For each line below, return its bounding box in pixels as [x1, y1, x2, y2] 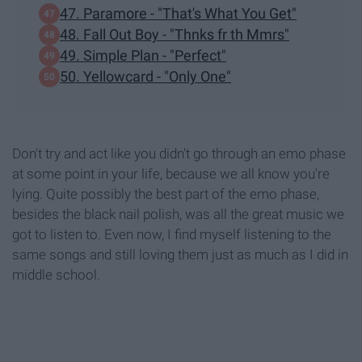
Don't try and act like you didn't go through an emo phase [12, 145, 346, 162]
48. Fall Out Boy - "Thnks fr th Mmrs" [60, 26, 289, 44]
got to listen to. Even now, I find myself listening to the [12, 225, 331, 242]
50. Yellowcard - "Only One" [60, 68, 231, 86]
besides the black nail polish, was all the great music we [12, 205, 344, 222]
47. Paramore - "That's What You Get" [60, 5, 297, 23]
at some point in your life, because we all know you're [12, 165, 330, 182]
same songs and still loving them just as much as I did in [12, 246, 348, 263]
